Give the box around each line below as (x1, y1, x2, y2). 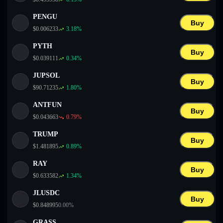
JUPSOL (33, 72, 60, 79)
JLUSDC (33, 189, 60, 197)
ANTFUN (33, 101, 62, 109)
